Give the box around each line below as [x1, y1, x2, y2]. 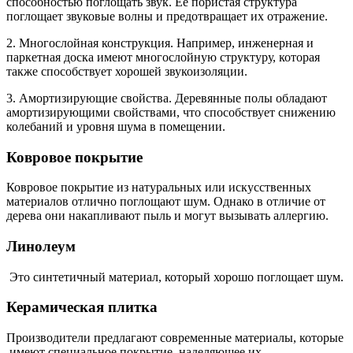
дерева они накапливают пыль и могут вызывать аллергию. [6, 209, 329, 223]
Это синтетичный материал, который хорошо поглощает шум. [6, 269, 344, 284]
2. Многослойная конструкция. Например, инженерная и [6, 35, 314, 50]
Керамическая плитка [6, 299, 158, 316]
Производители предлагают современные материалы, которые [6, 331, 344, 345]
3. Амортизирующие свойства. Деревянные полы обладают [6, 91, 327, 105]
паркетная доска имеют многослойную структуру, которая [6, 50, 320, 64]
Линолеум [6, 238, 76, 255]
